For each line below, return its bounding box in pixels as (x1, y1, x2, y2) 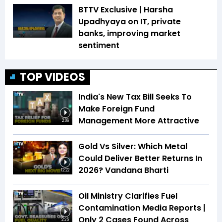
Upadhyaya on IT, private (78, 16, 181, 28)
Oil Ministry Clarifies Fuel (78, 190, 177, 202)
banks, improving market (78, 28, 180, 40)
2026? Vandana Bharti (78, 165, 168, 176)
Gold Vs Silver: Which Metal (78, 141, 187, 153)
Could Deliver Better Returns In (78, 153, 202, 165)
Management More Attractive (78, 115, 199, 127)
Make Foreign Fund (78, 103, 155, 115)
